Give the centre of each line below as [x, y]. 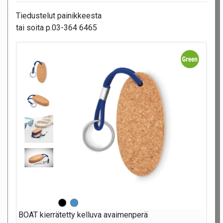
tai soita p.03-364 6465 [56, 28]
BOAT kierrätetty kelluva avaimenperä [83, 215]
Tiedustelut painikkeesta [59, 16]
